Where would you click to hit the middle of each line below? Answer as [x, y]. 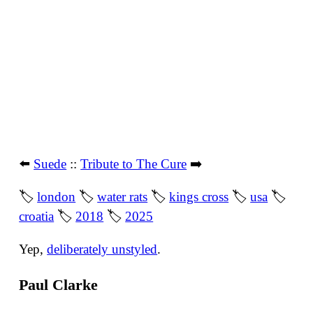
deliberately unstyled [102, 249]
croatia [37, 217]
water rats [123, 197]
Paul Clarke [59, 284]
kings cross [199, 197]
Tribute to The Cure [134, 163]
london [57, 197]
